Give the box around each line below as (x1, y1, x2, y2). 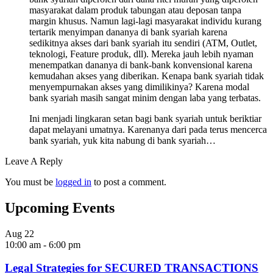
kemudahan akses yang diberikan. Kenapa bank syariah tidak (29, 70, 264, 81)
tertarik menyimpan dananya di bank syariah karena (29, 26, 227, 37)
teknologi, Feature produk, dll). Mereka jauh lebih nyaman (29, 48, 253, 59)
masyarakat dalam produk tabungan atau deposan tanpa (29, 4, 241, 15)
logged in (55, 176, 91, 187)
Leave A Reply (5, 155, 63, 166)
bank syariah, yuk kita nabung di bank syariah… (29, 135, 216, 146)
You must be (5, 176, 55, 187)
